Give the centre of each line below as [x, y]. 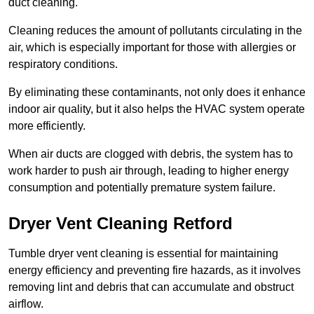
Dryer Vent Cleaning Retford [121, 224]
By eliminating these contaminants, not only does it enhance [157, 93]
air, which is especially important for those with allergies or [152, 48]
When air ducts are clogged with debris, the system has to [151, 154]
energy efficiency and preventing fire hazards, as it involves [155, 271]
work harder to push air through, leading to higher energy [149, 171]
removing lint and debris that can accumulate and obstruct [151, 287]
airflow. [26, 304]
